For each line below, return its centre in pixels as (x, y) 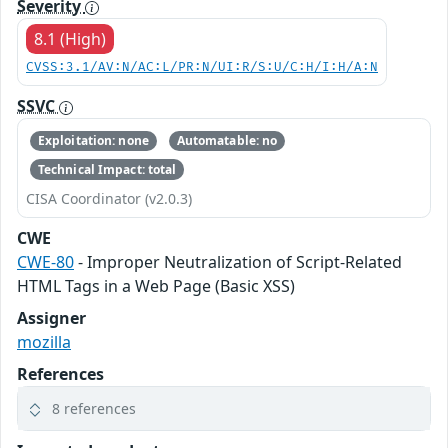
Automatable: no (227, 141)
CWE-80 (45, 261)
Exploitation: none (93, 141)
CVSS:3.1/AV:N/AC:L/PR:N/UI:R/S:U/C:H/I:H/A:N (202, 67)
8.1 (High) (70, 39)
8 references (94, 408)
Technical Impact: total (107, 169)
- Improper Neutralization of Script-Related (238, 261)
